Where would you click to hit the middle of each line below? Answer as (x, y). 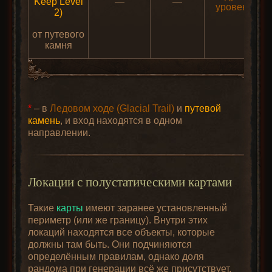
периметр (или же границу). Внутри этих (118, 220)
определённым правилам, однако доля (116, 257)
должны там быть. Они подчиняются (110, 244)
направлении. (59, 133)
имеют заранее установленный (155, 208)
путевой (203, 108)
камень (44, 121)
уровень (234, 7)
